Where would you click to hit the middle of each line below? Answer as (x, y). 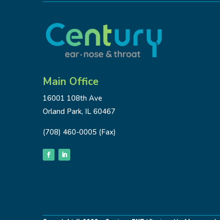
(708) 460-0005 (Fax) (79, 132)
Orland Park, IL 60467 (79, 112)
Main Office (71, 82)
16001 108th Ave (72, 98)
